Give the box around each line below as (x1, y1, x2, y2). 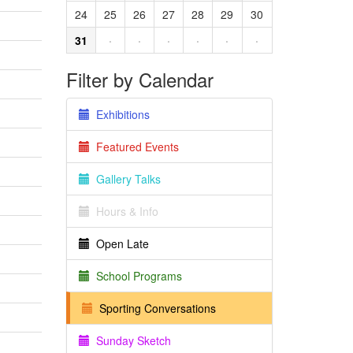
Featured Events (89, 139, 179, 154)
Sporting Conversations (92, 300, 216, 316)
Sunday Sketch (89, 333, 171, 348)
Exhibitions (89, 106, 150, 122)
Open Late (89, 236, 149, 251)
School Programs (89, 268, 182, 284)
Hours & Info (89, 203, 158, 219)
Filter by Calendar (65, 65, 214, 93)
